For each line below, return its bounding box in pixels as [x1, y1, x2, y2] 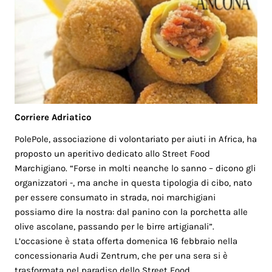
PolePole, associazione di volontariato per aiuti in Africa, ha [15, 134, 257, 145]
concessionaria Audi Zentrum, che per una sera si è [15, 250, 228, 262]
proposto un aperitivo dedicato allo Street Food [15, 148, 211, 160]
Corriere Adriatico [15, 111, 92, 123]
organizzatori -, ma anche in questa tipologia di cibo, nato [15, 177, 253, 189]
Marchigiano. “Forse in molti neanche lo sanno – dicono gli [15, 163, 256, 174]
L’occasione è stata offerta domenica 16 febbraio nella [15, 236, 238, 247]
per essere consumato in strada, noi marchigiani [15, 192, 216, 203]
